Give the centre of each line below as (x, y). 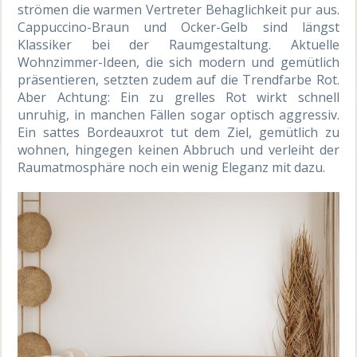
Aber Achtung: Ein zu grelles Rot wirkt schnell (178, 97)
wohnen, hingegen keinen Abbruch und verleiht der (178, 149)
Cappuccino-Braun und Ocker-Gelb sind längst (178, 27)
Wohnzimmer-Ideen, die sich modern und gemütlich (178, 62)
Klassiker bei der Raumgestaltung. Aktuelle (178, 44)
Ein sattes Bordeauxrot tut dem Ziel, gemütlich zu (178, 132)
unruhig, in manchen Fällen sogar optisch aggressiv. (178, 114)
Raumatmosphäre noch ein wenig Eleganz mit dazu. (172, 167)
